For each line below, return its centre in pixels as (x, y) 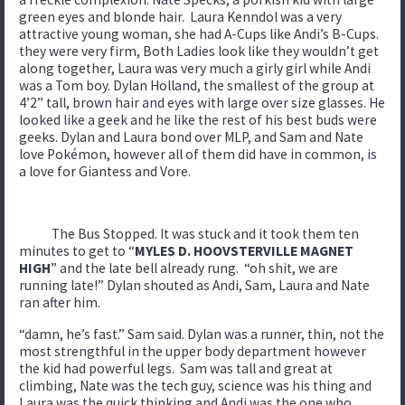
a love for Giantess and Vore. (105, 171)
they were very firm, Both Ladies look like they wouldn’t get (199, 51)
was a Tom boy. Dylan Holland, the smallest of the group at (197, 85)
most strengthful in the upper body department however (193, 351)
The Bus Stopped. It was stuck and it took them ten (189, 233)
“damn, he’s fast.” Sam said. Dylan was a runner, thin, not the (202, 334)
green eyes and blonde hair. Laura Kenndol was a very (180, 16)
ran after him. (60, 302)
